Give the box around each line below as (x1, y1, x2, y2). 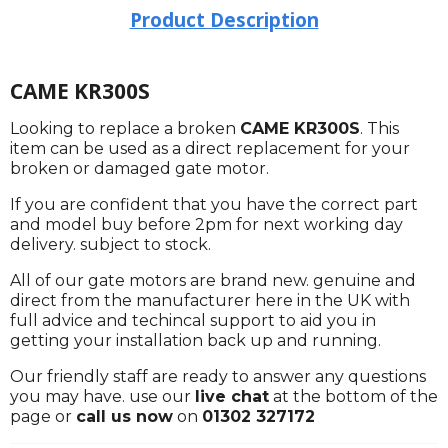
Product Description (129, 6, 319, 33)
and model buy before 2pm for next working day (10, 214, 403, 234)
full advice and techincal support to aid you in (10, 310, 376, 330)
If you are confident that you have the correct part (10, 194, 418, 214)
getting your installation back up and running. (10, 330, 381, 350)
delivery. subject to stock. (10, 234, 211, 254)
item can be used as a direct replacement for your (10, 138, 410, 158)
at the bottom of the (269, 386, 438, 406)
